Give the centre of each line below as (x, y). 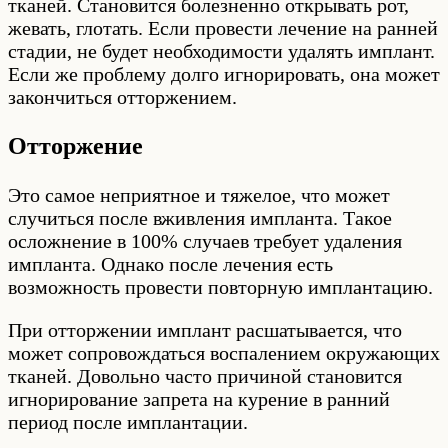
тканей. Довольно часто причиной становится (205, 375)
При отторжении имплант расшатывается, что (205, 329)
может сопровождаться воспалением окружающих (224, 352)
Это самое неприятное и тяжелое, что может (199, 194)
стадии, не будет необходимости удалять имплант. (221, 50)
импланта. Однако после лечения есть (170, 263)
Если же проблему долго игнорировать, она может (224, 73)
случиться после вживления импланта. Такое (200, 217)
